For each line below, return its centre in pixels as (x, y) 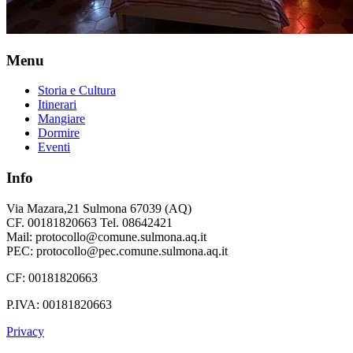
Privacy (25, 331)
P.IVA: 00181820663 (59, 304)
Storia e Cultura (77, 91)
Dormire (59, 133)
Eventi (54, 147)
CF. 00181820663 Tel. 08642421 (89, 222)
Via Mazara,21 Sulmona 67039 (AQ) (99, 208)
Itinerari (57, 105)
